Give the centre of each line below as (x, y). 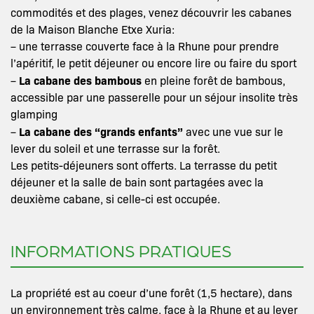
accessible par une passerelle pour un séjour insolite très (154, 97)
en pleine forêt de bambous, (213, 80)
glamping (34, 114)
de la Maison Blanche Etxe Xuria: (93, 29)
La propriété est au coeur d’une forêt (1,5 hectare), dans (151, 293)
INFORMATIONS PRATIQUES (121, 251)
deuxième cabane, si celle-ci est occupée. (115, 199)
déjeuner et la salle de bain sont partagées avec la (137, 182)
